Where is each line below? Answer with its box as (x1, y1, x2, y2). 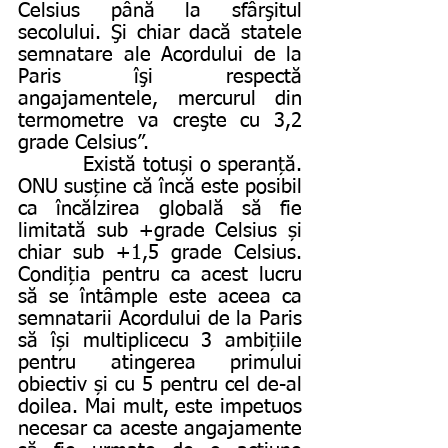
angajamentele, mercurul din (18, 88, 302, 109)
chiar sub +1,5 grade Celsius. (18, 242, 302, 263)
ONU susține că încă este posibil (18, 176, 302, 197)
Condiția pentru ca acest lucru (18, 264, 302, 285)
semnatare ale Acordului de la (18, 44, 302, 65)
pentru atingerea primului (18, 352, 302, 373)
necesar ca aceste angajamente (18, 418, 302, 439)
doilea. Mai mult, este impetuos (18, 396, 302, 417)
